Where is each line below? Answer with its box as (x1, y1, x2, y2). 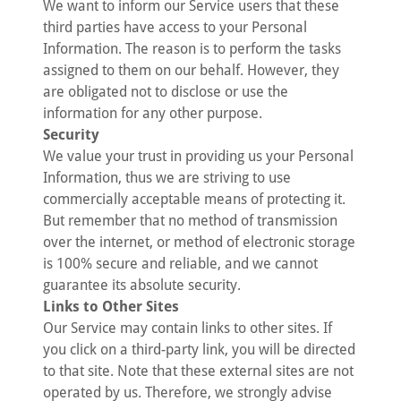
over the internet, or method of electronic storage (43, 234, 355, 251)
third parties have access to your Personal (43, 19, 307, 36)
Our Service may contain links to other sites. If (43, 320, 332, 337)
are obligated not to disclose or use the (43, 83, 288, 100)
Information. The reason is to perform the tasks (43, 40, 341, 57)
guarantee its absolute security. (43, 277, 241, 294)
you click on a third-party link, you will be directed (43, 341, 355, 358)
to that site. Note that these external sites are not (43, 363, 354, 380)
